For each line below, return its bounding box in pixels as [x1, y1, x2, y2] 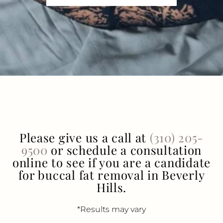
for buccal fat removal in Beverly [18, 167, 205, 183]
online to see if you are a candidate [12, 154, 211, 171]
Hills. [96, 179, 127, 196]
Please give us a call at [19, 129, 150, 146]
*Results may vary [77, 205, 146, 215]
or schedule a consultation [47, 142, 202, 158]
